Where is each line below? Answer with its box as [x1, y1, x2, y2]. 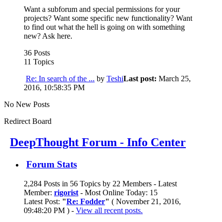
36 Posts [24, 49, 50, 57]
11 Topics [24, 57, 54, 66]
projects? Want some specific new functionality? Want [24, 14, 192, 23]
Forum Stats [26, 159, 77, 169]
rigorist [54, 188, 78, 197]
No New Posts [4, 100, 50, 109]
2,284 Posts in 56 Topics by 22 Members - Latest [24, 179, 177, 188]
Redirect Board [4, 117, 52, 126]
